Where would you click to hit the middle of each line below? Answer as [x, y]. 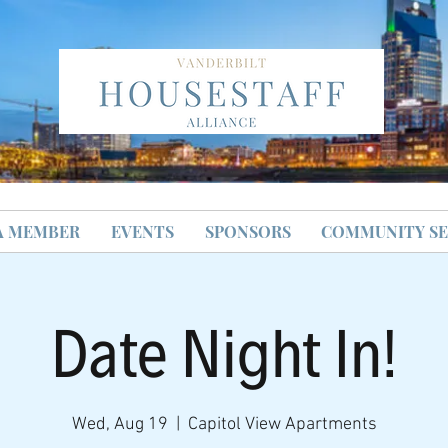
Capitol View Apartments [282, 424]
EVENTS [142, 231]
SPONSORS [247, 231]
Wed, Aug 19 [119, 424]
